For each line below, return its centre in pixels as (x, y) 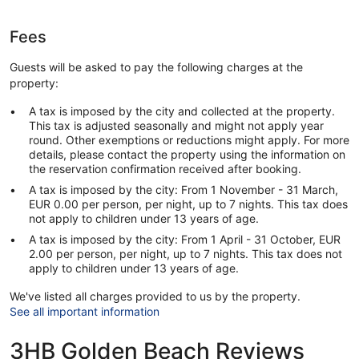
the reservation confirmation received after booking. (165, 168)
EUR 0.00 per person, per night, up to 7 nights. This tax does (188, 204)
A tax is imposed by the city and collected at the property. (182, 111)
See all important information (85, 311)
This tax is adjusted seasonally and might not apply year (176, 125)
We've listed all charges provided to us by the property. (155, 296)
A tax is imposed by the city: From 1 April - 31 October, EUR (185, 239)
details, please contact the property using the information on (187, 154)
